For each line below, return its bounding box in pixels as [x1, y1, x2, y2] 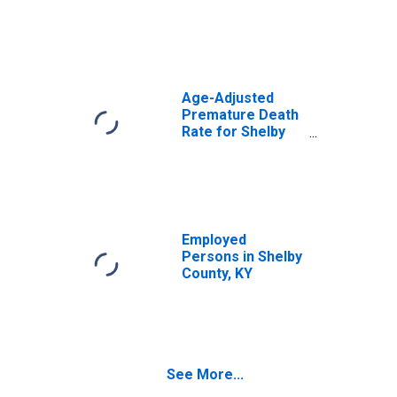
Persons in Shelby [182, 248, 302, 265]
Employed [182, 231, 246, 248]
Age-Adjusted [182, 90, 274, 106]
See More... [167, 366, 244, 383]
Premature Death [182, 106, 299, 123]
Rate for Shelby [182, 123, 285, 140]
